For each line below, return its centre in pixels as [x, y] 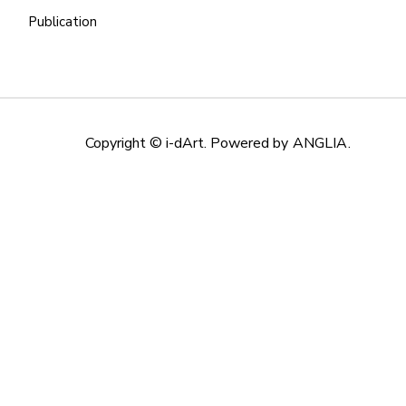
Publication [63, 22]
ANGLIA [319, 144]
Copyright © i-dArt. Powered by [188, 144]
